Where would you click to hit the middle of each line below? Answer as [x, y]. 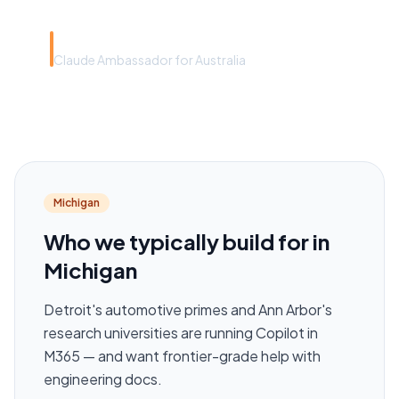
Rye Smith [90, 40]
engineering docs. [103, 379]
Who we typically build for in [187, 242]
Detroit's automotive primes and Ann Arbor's [188, 310]
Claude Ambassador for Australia [150, 60]
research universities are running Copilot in [181, 333]
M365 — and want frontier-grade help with [182, 356]
